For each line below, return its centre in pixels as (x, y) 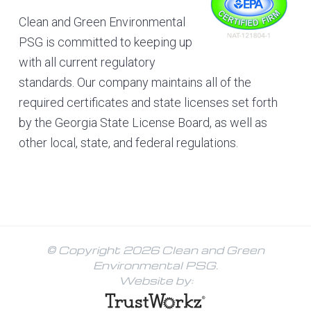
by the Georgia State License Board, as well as (143, 123)
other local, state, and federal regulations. (128, 143)
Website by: (155, 280)
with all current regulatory (87, 62)
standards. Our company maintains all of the (135, 83)
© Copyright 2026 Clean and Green (155, 250)
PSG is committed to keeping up (105, 42)
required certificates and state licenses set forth (148, 103)
